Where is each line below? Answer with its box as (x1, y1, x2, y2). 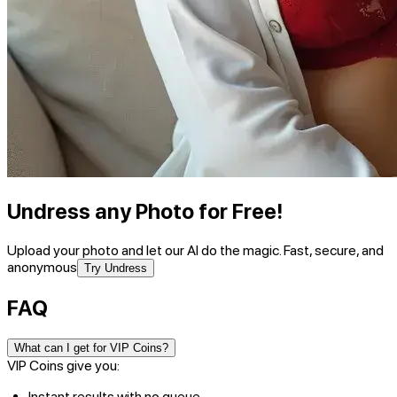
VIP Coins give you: (7, 356, 120, 374)
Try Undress (84, 261, 147, 275)
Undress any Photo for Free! (7, 198, 283, 224)
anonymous (7, 258, 77, 276)
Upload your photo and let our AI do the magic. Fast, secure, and (7, 241, 384, 259)
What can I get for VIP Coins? (14, 340, 168, 354)
